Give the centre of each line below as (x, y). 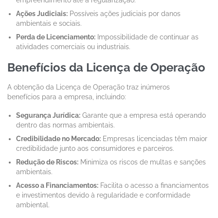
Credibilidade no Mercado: (59, 138)
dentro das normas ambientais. (66, 125)
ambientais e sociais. (49, 23)
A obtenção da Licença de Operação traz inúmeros (89, 87)
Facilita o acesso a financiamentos (154, 185)
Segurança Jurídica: (48, 115)
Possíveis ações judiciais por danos (124, 13)
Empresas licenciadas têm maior (154, 138)
